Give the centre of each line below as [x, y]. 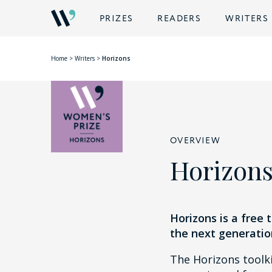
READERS [179, 19]
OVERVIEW [195, 141]
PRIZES [117, 19]
